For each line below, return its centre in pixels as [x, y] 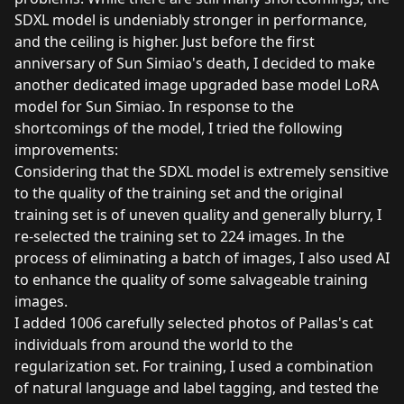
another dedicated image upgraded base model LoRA [197, 85]
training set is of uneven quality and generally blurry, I [198, 215]
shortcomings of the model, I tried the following [179, 129]
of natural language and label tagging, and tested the [197, 388]
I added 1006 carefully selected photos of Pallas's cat [194, 323]
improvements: [66, 150]
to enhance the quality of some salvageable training [191, 280]
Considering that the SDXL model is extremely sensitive [202, 172]
